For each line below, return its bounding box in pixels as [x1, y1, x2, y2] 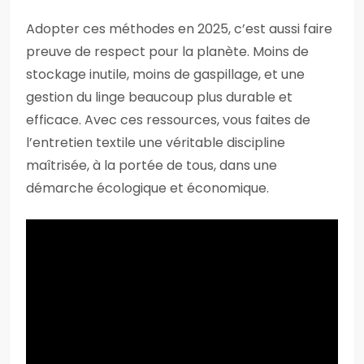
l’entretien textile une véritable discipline [26, 133, 285, 152]
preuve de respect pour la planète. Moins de [26, 42, 309, 61]
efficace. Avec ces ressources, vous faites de [26, 110, 310, 129]
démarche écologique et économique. [26, 179, 269, 197]
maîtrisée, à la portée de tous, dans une [26, 156, 277, 175]
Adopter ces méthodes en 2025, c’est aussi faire [26, 19, 332, 38]
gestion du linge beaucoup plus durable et [26, 88, 292, 106]
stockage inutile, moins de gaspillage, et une [26, 65, 305, 84]
